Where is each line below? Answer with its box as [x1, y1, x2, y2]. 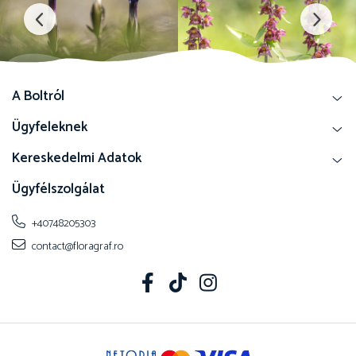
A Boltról [12, 84, 64, 107]
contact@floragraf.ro [29, 237, 123, 256]
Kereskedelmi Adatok [12, 146, 141, 169]
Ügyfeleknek [12, 115, 87, 138]
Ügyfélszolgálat [12, 177, 105, 200]
